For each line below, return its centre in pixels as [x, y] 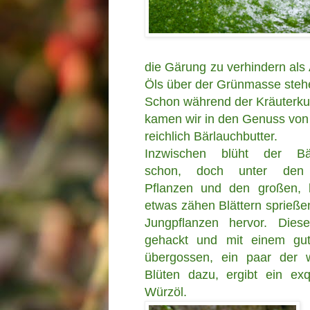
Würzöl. [166, 292]
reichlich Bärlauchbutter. [211, 136]
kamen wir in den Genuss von [227, 119]
